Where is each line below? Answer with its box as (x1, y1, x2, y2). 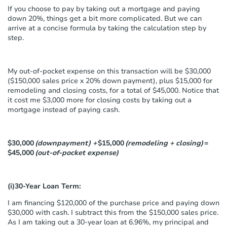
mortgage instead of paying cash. (8, 104, 120, 115)
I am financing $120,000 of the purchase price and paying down (8, 198, 219, 208)
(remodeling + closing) (124, 138, 203, 148)
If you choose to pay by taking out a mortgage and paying (8, 4, 200, 14)
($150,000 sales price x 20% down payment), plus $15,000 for (8, 75, 212, 86)
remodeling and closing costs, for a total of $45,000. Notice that (8, 85, 219, 95)
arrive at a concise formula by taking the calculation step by (8, 23, 206, 33)
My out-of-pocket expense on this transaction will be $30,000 (8, 66, 211, 76)
